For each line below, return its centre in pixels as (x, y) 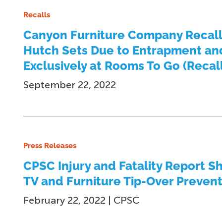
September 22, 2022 (70, 85)
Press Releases (50, 146)
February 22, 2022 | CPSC (81, 200)
